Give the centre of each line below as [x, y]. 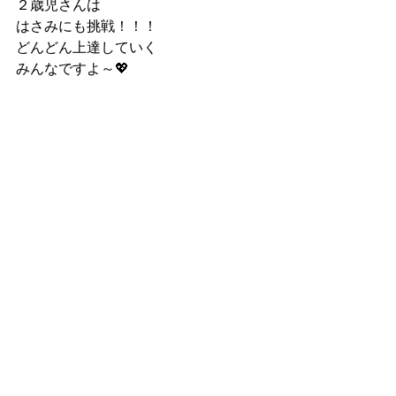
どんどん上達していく [87, 48]
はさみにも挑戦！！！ [87, 27]
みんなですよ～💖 [72, 69]
